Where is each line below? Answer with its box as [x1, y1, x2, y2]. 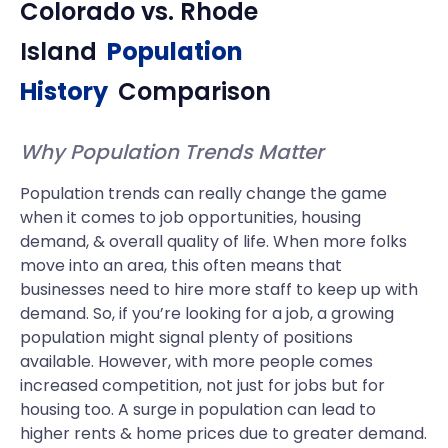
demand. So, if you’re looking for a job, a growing [20, 302, 394, 325]
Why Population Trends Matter [20, 138, 324, 166]
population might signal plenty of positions [20, 326, 353, 349]
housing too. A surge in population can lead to [20, 398, 376, 421]
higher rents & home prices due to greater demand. [20, 422, 427, 445]
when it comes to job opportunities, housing [20, 206, 361, 229]
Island [20, 35, 97, 68]
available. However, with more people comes [20, 350, 373, 373]
